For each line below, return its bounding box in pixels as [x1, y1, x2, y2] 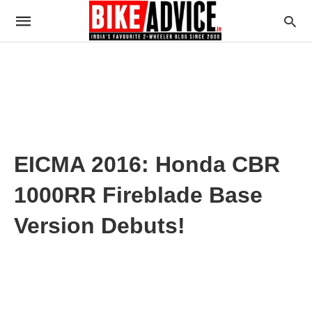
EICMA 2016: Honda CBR [14, 152, 280, 177]
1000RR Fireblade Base [14, 182, 263, 208]
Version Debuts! [14, 213, 185, 238]
